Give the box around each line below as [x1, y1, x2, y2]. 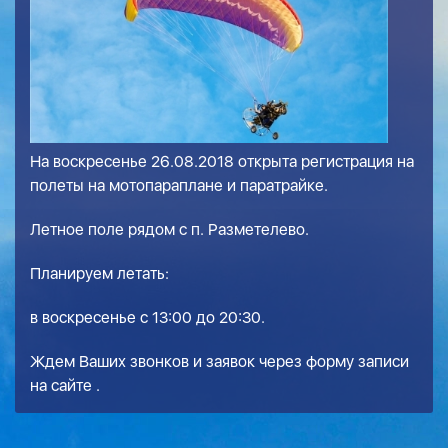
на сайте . [30, 376, 100, 396]
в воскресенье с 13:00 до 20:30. [30, 308, 265, 328]
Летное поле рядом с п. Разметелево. [30, 220, 309, 240]
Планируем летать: [30, 264, 169, 284]
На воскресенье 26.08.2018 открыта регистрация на [30, 152, 414, 172]
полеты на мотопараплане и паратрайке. [30, 176, 328, 196]
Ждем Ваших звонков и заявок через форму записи [30, 352, 409, 372]
